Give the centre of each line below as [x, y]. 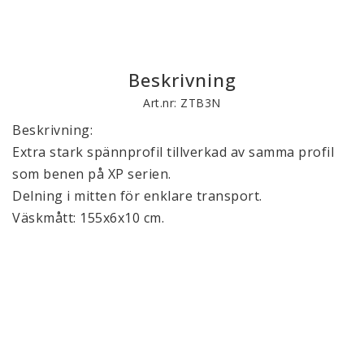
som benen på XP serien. [93, 173]
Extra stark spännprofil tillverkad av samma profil [173, 152]
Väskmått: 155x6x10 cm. [88, 217]
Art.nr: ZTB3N [182, 102]
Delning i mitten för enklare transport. [137, 195]
